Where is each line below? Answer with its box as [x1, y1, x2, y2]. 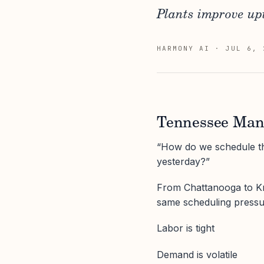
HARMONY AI [157, 44, 210, 52]
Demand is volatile [157, 248, 237, 260]
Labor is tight [157, 222, 214, 235]
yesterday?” [157, 156, 210, 167]
